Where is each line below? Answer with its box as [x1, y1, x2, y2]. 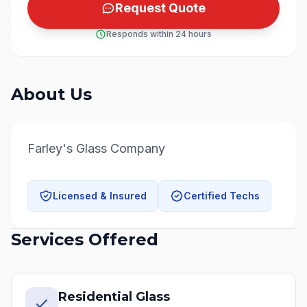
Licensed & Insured [53, 190, 147, 201]
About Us [11, 84, 92, 104]
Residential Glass [58, 289, 170, 304]
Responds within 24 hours [106, 29, 212, 39]
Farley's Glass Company [27, 141, 165, 156]
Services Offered [11, 230, 158, 249]
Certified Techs [184, 190, 260, 201]
